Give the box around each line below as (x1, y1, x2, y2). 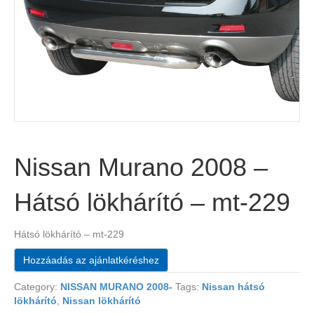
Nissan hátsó (202, 281, 265, 293)
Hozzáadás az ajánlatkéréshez (23, 254, 159, 266)
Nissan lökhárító (62, 295, 141, 307)
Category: (14, 281, 60, 293)
